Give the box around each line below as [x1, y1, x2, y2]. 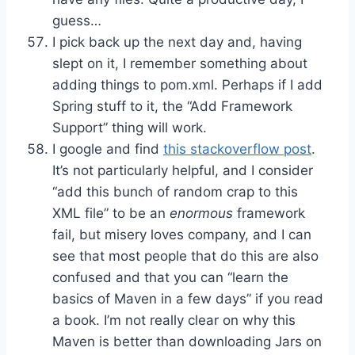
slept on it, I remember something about [52, 55, 307, 71]
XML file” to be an [52, 204, 170, 221]
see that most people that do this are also [52, 247, 319, 264]
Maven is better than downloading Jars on [52, 333, 322, 349]
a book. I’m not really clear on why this [52, 311, 296, 328]
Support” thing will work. [52, 119, 207, 136]
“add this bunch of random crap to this [52, 183, 298, 200]
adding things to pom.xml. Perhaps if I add [52, 76, 323, 93]
